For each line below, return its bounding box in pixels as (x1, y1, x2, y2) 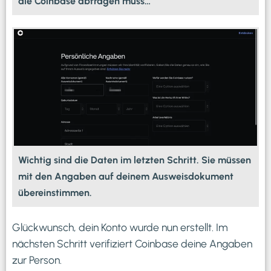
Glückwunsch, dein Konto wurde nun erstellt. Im (12, 220, 228, 233)
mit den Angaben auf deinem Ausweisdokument (18, 170, 233, 182)
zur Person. (12, 253, 62, 266)
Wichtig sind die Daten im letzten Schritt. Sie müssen (18, 154, 251, 166)
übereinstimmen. (18, 186, 92, 198)
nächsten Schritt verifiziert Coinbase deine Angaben (12, 237, 252, 250)
